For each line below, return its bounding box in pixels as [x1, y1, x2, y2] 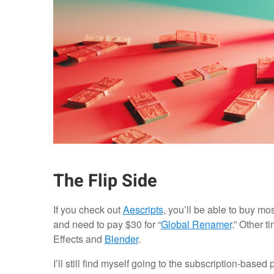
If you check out [53, 202, 123, 217]
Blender [104, 232, 138, 246]
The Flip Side [53, 168, 157, 194]
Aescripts [122, 202, 163, 217]
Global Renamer [160, 217, 232, 232]
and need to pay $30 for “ [53, 217, 161, 232]
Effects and [53, 232, 105, 246]
